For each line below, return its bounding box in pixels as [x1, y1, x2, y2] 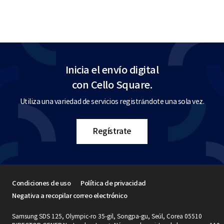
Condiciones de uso [12, 179, 71, 188]
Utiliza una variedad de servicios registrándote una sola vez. [19, 97, 204, 106]
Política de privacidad [80, 179, 146, 188]
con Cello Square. [71, 78, 152, 92]
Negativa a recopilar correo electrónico [12, 191, 127, 200]
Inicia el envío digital [65, 63, 159, 77]
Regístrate [92, 126, 131, 136]
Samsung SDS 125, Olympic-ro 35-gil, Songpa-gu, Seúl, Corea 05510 [12, 212, 202, 220]
